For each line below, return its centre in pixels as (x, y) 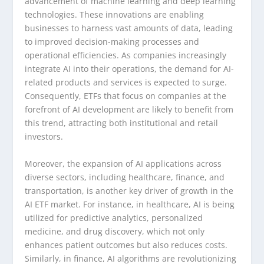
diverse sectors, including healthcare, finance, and (125, 177)
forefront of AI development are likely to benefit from (129, 110)
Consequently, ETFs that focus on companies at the (126, 96)
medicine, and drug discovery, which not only (115, 231)
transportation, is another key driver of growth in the (129, 190)
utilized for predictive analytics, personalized (114, 217)
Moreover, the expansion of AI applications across (123, 163)
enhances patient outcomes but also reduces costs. (126, 245)
